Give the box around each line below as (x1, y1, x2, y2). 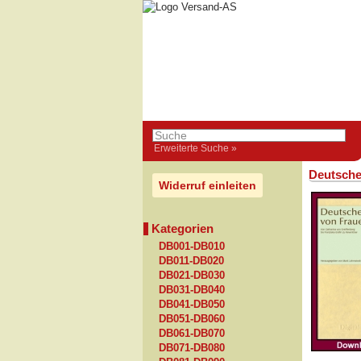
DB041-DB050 (159, 299, 225, 310)
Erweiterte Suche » (154, 143, 237, 154)
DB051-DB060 (159, 313, 225, 325)
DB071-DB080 (159, 342, 225, 354)
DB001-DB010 (159, 241, 225, 252)
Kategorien (151, 222, 214, 235)
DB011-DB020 (159, 255, 224, 267)
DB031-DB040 (159, 284, 225, 296)
